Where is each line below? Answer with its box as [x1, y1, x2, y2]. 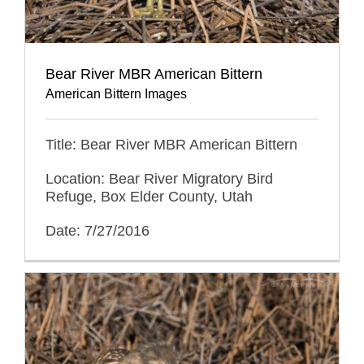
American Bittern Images [45, 86, 187, 101]
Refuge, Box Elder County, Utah [45, 188, 253, 205]
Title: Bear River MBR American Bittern [45, 136, 297, 153]
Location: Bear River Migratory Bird [45, 170, 273, 187]
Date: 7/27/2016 [45, 222, 149, 239]
